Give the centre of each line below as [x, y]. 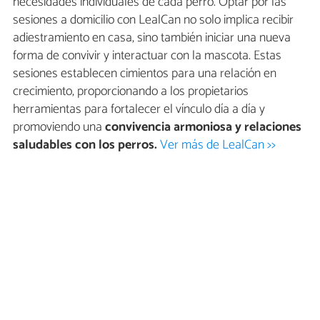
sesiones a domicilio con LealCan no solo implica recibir [153, 20]
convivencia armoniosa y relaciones [203, 127]
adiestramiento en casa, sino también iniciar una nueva [152, 38]
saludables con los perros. [85, 145]
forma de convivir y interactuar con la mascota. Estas [147, 56]
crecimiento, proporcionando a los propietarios [131, 91]
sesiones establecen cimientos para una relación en [145, 74]
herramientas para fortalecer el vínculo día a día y [139, 109]
